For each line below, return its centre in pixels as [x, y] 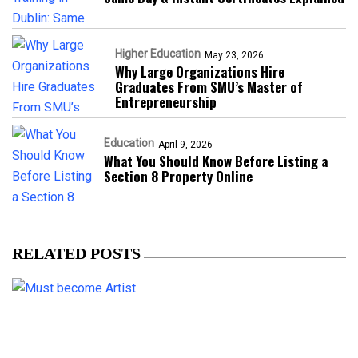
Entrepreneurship [166, 101]
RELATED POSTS [76, 253]
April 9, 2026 [185, 144]
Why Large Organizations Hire [200, 71]
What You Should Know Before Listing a [216, 161]
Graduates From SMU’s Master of [209, 86]
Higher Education [158, 53]
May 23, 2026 [234, 55]
